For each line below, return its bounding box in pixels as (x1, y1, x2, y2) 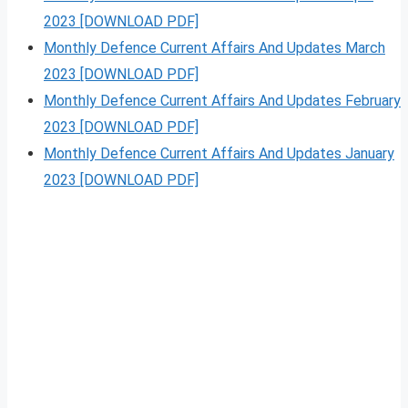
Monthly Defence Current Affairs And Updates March (44, 39, 385, 57)
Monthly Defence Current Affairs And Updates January (44, 145, 394, 163)
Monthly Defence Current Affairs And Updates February (44, 92, 401, 110)
